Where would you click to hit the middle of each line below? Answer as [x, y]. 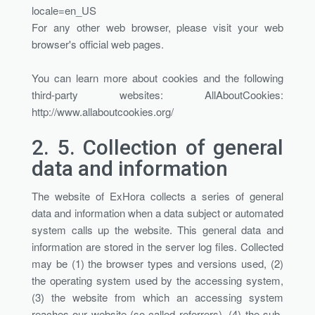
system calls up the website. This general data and [157, 229]
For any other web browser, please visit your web [157, 27]
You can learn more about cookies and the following [157, 77]
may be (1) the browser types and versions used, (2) [157, 263]
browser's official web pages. [98, 44]
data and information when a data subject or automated [157, 212]
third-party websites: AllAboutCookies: [157, 94]
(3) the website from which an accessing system [157, 297]
